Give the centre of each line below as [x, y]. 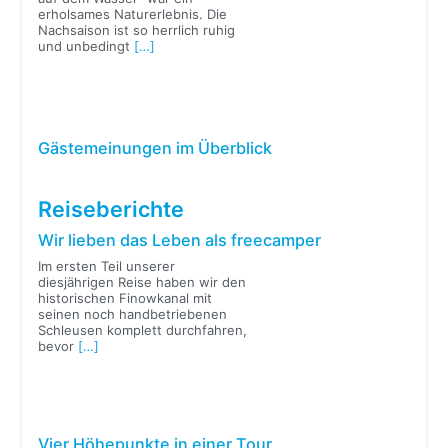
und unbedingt [86, 45]
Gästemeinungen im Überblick [155, 147]
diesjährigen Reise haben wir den [142, 282]
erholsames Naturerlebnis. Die [133, 13]
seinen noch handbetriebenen [133, 314]
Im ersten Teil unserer [107, 266]
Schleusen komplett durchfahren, [143, 330]
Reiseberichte [111, 208]
